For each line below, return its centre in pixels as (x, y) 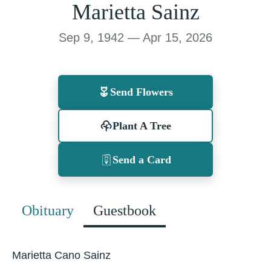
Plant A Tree (142, 126)
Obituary (48, 211)
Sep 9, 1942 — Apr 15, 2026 (135, 38)
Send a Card (142, 160)
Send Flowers (142, 92)
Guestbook (125, 211)
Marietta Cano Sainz (61, 255)
